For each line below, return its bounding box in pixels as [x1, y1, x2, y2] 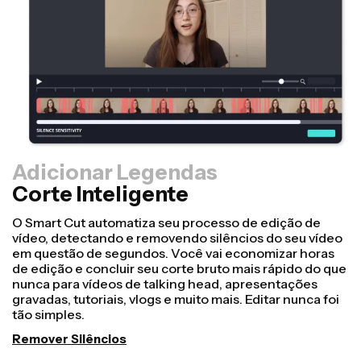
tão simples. [12, 306, 85, 323]
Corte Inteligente [12, 181, 189, 208]
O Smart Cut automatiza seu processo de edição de [12, 214, 321, 231]
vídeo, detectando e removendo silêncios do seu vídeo [12, 230, 342, 247]
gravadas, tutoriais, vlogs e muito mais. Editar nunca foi [12, 291, 339, 308]
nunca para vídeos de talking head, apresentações [12, 276, 317, 293]
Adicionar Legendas [12, 160, 218, 186]
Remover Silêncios [12, 331, 127, 347]
